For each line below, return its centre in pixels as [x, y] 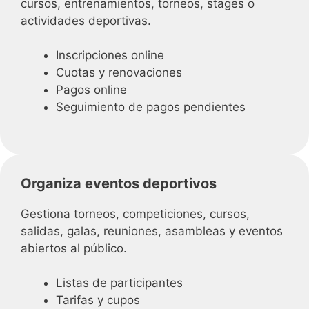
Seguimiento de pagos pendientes [151, 107]
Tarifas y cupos [98, 300]
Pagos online [91, 90]
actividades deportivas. [86, 20]
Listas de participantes [119, 283]
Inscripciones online [110, 55]
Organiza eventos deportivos [119, 183]
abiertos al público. [74, 248]
